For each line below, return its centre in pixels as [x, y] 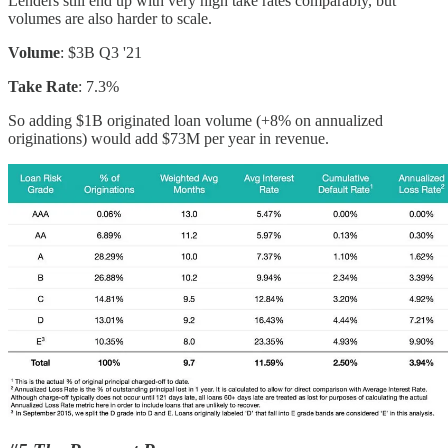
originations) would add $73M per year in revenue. [168, 139]
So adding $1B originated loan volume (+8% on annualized [195, 121]
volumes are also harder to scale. [110, 19]
